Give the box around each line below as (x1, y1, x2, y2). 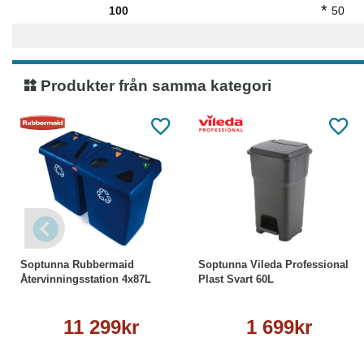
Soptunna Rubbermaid (20, 258, 134, 271)
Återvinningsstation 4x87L (20, 273, 151, 285)
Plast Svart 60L (198, 273, 274, 285)
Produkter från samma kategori (37, 77, 271, 94)
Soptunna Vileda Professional (198, 258, 349, 271)
